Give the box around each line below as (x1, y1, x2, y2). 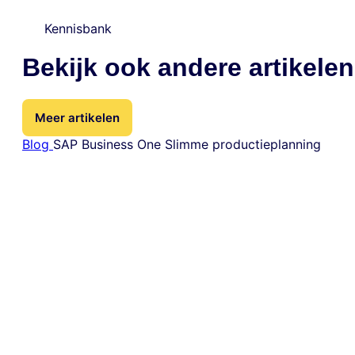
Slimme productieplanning (165, 136, 321, 153)
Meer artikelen (35, 110, 120, 126)
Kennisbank (44, 20, 112, 36)
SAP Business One (53, 136, 165, 153)
